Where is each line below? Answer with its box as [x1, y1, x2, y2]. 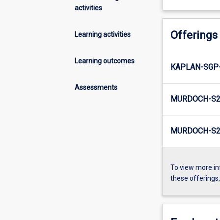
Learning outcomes [75, 56, 135, 65]
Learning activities [75, 30, 131, 38]
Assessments [75, 83, 117, 91]
